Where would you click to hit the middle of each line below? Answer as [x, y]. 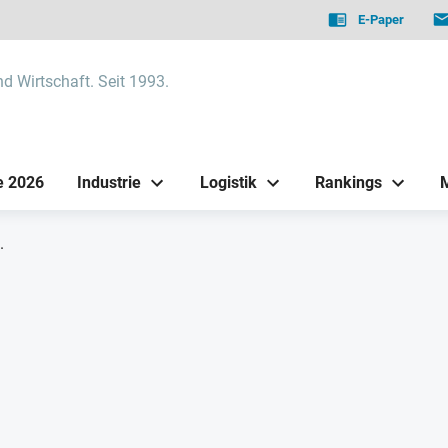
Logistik [228, 182]
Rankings [348, 182]
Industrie [109, 182]
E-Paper [381, 19]
